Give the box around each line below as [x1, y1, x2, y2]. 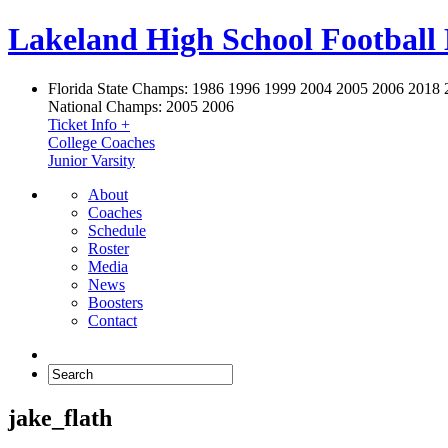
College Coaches [48, 133, 155, 151]
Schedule [88, 221, 146, 239]
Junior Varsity [48, 151, 135, 169]
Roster [88, 239, 129, 257]
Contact [88, 311, 137, 329]
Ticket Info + [48, 115, 130, 133]
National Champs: [48, 97, 162, 115]
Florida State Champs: [48, 79, 188, 97]
